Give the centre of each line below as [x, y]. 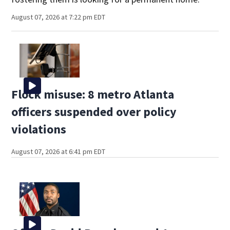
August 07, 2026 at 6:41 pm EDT [59, 152]
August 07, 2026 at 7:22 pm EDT [59, 17]
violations [39, 129]
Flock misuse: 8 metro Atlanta [93, 94]
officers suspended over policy [94, 112]
